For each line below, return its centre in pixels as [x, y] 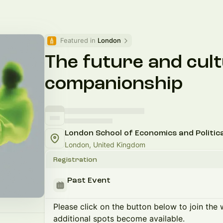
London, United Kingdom [105, 145]
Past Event [89, 180]
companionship [114, 83]
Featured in [79, 40]
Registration [75, 160]
